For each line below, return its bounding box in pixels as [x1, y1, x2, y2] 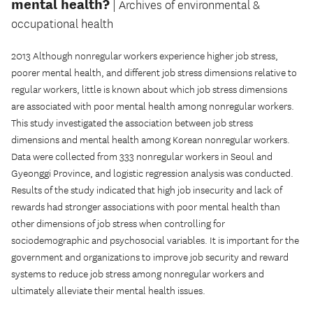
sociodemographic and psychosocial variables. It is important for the [11, 235, 299, 247]
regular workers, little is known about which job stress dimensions [11, 84, 287, 96]
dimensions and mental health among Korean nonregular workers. [11, 134, 290, 147]
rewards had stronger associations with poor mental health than [11, 201, 280, 214]
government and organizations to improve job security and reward [11, 252, 289, 264]
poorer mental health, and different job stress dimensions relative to [11, 67, 297, 80]
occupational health [11, 17, 113, 31]
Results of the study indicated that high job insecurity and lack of [11, 184, 282, 197]
